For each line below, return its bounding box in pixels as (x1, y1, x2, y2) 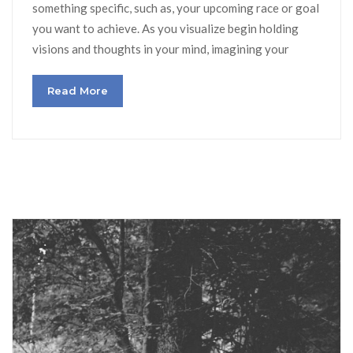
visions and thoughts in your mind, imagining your (32, 41, 289, 56)
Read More (47, 84, 108, 97)
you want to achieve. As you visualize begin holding (32, 20, 299, 35)
